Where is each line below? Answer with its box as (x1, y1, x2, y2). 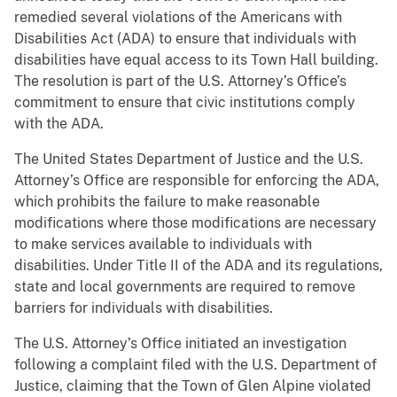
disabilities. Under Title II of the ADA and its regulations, (14, 257, 383, 275)
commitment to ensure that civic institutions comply (14, 94, 355, 112)
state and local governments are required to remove (14, 278, 355, 296)
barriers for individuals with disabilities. (14, 300, 273, 317)
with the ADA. (14, 115, 104, 133)
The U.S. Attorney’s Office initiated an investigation (14, 335, 346, 353)
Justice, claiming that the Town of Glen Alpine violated (14, 378, 371, 395)
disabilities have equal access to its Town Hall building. (14, 51, 378, 69)
